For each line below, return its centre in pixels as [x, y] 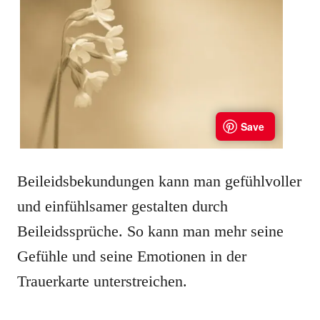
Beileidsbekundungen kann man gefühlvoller [159, 181]
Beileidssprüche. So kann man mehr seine [150, 231]
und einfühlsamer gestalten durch [122, 206]
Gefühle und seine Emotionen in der [132, 256]
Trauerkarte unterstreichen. [102, 281]
